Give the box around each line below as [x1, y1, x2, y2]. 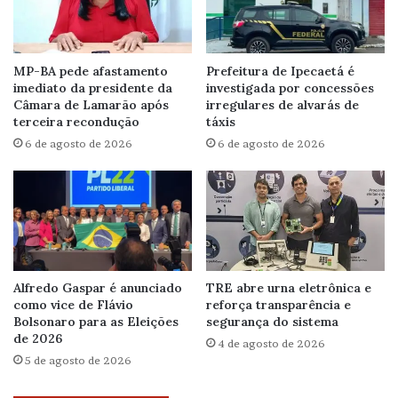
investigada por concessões [206, 79, 374, 96]
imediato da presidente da [13, 79, 172, 96]
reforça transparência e [206, 297, 351, 314]
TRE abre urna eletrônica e [206, 280, 371, 297]
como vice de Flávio [13, 297, 133, 314]
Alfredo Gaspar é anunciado [13, 280, 182, 297]
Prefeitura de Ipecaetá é [206, 62, 354, 79]
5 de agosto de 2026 [25, 354, 131, 368]
